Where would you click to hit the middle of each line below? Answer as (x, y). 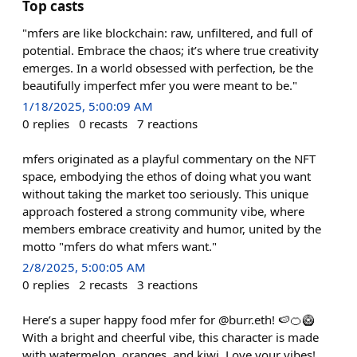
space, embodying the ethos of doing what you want (167, 176)
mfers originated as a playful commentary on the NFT (169, 159)
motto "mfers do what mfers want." (120, 246)
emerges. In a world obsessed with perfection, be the (168, 67)
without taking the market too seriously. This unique (165, 194)
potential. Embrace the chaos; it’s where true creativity (171, 50)
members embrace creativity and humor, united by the (172, 229)
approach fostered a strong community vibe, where (163, 211)
